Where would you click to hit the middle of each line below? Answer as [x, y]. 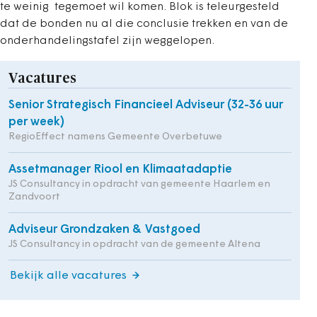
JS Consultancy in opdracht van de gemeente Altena [134, 244]
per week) [36, 122]
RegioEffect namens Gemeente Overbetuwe [115, 137]
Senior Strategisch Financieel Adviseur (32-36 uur [146, 105]
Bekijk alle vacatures [68, 276]
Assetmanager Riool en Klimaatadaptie [120, 169]
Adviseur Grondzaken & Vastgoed [104, 230]
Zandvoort [34, 197]
